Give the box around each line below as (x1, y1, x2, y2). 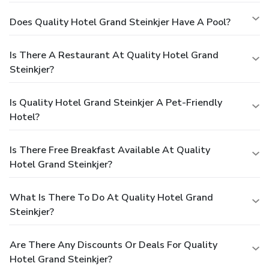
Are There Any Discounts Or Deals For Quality (10, 238, 217, 252)
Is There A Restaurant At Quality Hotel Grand (10, 48, 219, 62)
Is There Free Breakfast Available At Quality (10, 143, 210, 157)
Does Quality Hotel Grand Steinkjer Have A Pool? (10, 15, 231, 29)
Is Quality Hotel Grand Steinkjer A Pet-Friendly (10, 95, 222, 109)
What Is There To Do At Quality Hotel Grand (10, 190, 213, 204)
